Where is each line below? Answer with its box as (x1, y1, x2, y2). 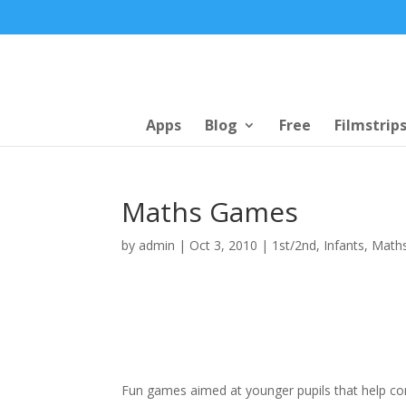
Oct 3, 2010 (189, 236, 258, 254)
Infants (324, 236, 365, 254)
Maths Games (121, 192, 299, 230)
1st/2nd (272, 236, 317, 254)
